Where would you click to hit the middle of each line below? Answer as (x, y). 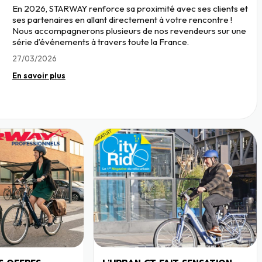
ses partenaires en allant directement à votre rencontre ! (122, 19)
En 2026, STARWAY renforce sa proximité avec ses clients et (130, 8)
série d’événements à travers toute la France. (100, 42)
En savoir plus (39, 75)
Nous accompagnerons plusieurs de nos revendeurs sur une (129, 30)
